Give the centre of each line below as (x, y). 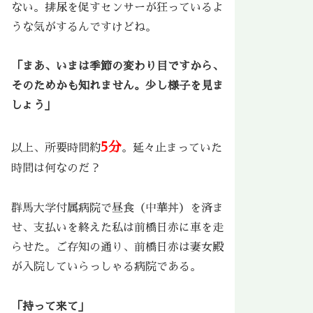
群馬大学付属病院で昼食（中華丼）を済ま (117, 208)
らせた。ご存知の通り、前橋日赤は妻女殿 (117, 247)
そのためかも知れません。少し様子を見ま (117, 86)
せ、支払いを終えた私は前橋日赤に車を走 (117, 227)
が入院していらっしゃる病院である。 (106, 267)
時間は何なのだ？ (56, 169)
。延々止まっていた (172, 148)
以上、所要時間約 (56, 148)
